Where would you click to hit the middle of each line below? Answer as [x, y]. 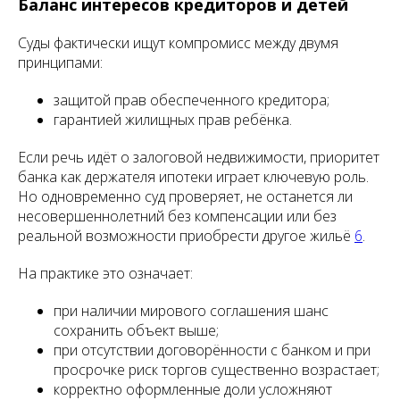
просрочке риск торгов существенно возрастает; [217, 370]
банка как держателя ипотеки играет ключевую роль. [193, 177]
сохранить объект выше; [136, 330]
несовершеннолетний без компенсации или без [177, 216]
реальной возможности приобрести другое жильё [186, 236]
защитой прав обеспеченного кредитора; [192, 100]
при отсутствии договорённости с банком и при [212, 350]
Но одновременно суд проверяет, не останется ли [185, 196]
